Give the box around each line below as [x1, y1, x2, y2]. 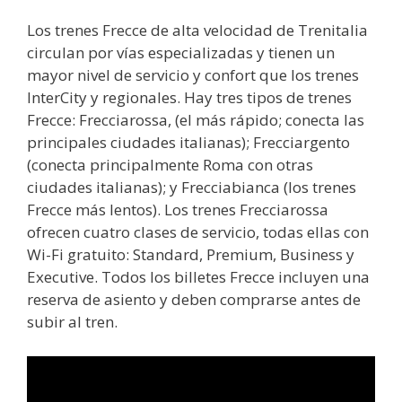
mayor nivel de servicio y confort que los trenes [27, 65, 359, 86]
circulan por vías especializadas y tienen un [27, 42, 335, 64]
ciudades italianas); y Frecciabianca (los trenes [27, 177, 356, 198]
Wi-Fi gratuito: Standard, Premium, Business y [27, 244, 354, 266]
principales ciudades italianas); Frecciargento [27, 132, 350, 153]
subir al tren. [27, 311, 118, 333]
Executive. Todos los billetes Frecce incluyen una [27, 267, 370, 288]
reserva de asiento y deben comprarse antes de [27, 289, 361, 310]
